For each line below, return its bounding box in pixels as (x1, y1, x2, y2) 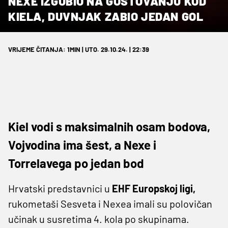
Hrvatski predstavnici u (8, 182, 112, 194)
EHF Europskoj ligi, (112, 182, 195, 194)
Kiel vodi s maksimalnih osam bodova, (8, 119, 210, 134)
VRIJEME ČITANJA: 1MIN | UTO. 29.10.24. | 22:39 (8, 45, 149, 53)
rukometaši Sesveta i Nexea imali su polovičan (8, 197, 212, 210)
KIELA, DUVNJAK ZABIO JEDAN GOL (8, 9, 204, 23)
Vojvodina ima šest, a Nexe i (8, 137, 156, 152)
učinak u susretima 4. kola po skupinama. (8, 212, 189, 225)
